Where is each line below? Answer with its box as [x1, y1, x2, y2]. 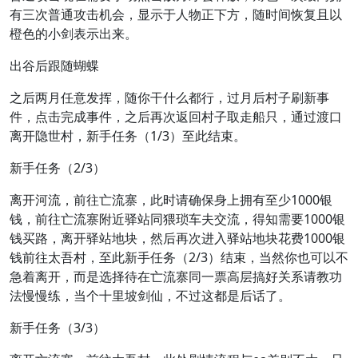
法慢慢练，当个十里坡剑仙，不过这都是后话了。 [10, 287, 291, 304]
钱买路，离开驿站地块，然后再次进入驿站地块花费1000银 [10, 229, 345, 247]
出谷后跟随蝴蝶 [10, 57, 99, 74]
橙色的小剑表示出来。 [10, 25, 137, 42]
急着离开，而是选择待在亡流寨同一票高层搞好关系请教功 [10, 268, 342, 285]
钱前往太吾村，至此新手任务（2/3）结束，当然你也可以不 [10, 249, 348, 266]
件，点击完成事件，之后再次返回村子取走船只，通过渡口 [10, 108, 342, 125]
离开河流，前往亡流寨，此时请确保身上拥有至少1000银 [10, 191, 332, 209]
